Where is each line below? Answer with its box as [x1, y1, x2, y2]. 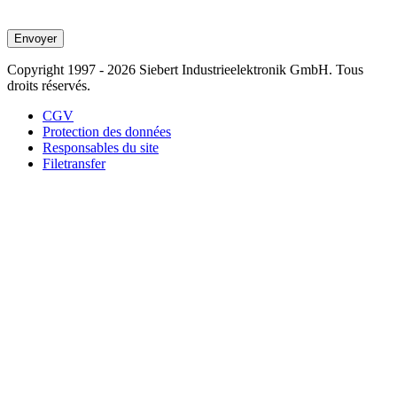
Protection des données [43, 123, 171, 139]
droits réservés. [7, 77, 90, 93]
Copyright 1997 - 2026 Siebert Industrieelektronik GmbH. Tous [7, 61, 363, 77]
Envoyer [14, 31, 57, 45]
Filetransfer [43, 155, 105, 171]
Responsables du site [43, 139, 159, 155]
